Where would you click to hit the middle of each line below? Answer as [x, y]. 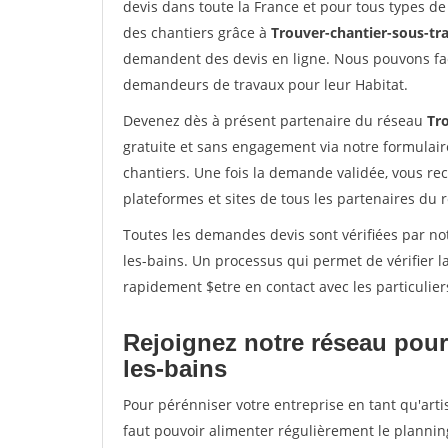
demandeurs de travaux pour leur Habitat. [265, 84]
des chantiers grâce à [197, 32]
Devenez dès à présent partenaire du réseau [275, 120]
